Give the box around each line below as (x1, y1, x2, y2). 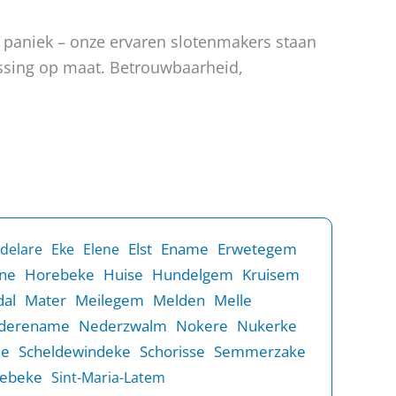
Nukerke (237, 316, 297, 336)
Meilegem (75, 290, 144, 310)
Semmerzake (214, 341, 306, 362)
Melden (153, 290, 205, 310)
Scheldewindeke (19, 341, 131, 362)
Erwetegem (217, 239, 297, 259)
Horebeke (25, 264, 95, 285)
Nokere (176, 316, 228, 336)
